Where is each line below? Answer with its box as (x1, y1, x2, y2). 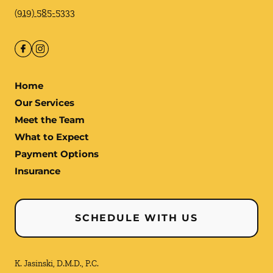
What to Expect (15, 131, 89, 143)
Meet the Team (15, 114, 85, 126)
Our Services (15, 97, 74, 108)
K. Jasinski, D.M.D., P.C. (15, 258, 99, 269)
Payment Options (15, 148, 99, 160)
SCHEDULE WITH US (75, 212, 198, 224)
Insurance (15, 165, 60, 177)
